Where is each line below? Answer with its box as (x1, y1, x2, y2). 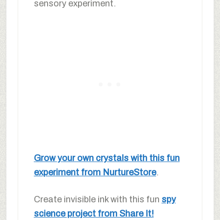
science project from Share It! (33, 208, 154, 219)
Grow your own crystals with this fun (33, 153, 180, 163)
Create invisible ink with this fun (33, 194, 162, 204)
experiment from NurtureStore (33, 167, 156, 177)
